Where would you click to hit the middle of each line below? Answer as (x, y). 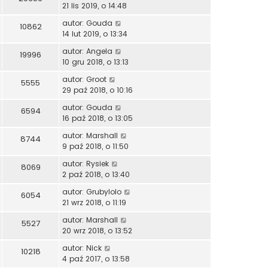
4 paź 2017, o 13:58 (96, 259)
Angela (99, 51)
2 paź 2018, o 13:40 (96, 175)
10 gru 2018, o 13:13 (95, 62)
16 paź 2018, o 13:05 (98, 118)
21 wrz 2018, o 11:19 (94, 203)
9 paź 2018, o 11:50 (95, 147)
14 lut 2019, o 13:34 (95, 34)
